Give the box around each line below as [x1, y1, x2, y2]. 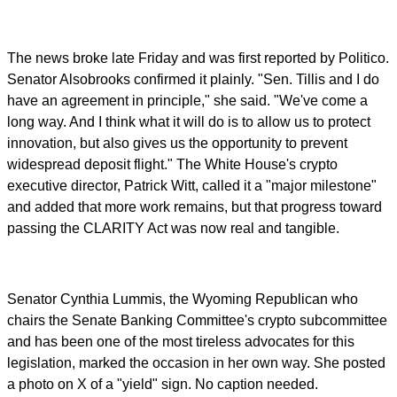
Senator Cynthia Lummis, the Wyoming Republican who [7, 291, 358, 307]
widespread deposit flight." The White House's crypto [7, 156, 338, 172]
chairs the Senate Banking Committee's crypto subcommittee [7, 312, 387, 328]
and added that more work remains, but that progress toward [7, 198, 382, 214]
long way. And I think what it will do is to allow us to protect [7, 113, 370, 129]
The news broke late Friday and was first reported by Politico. [7, 50, 389, 66]
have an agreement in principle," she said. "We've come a [7, 92, 368, 108]
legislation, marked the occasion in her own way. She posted [7, 354, 385, 370]
